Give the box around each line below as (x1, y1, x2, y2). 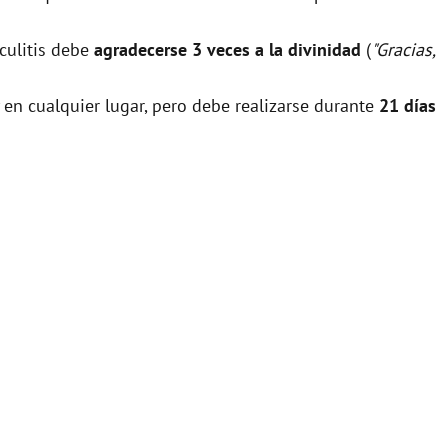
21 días (379, 93, 436, 117)
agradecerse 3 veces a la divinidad (94, 37, 361, 61)
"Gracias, (371, 37, 435, 61)
